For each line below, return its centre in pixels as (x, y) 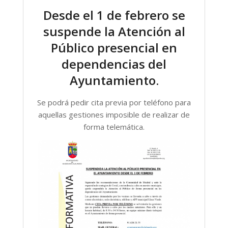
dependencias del (114, 64)
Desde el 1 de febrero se (114, 15)
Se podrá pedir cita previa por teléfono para (114, 102)
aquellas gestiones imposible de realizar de (114, 115)
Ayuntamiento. (114, 80)
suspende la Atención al (114, 31)
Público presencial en (114, 48)
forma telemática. (114, 127)
